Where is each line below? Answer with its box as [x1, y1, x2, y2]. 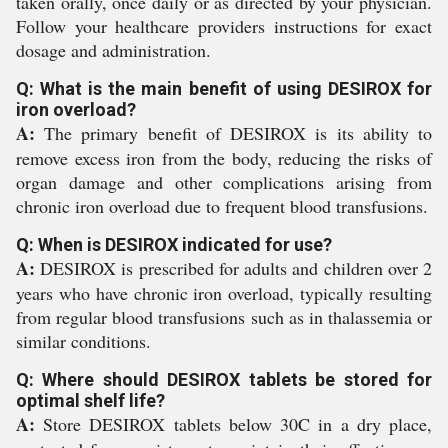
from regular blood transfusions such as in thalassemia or [16, 305, 432, 329]
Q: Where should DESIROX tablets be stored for [16, 369, 432, 390]
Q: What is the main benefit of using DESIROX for [16, 78, 432, 99]
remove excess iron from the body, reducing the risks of [16, 146, 432, 170]
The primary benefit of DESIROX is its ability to [35, 121, 432, 145]
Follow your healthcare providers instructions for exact [16, 14, 432, 38]
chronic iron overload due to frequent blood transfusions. [16, 194, 428, 218]
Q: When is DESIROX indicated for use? [16, 234, 332, 255]
